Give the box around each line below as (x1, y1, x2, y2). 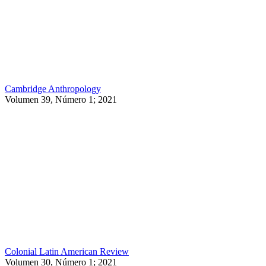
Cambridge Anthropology (5, 83, 101, 94)
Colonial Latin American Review (5, 246, 129, 256)
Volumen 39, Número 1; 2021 (5, 94, 117, 104)
